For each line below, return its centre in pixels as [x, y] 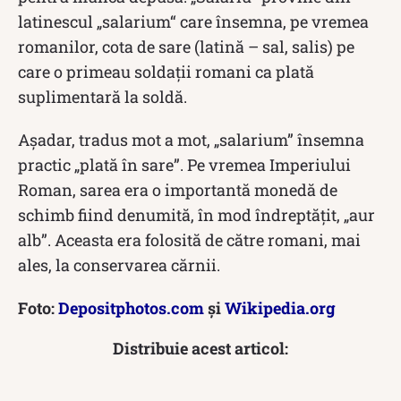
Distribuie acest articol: [200, 349]
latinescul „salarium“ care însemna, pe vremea [193, 22]
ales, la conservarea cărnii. [119, 265]
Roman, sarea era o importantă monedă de [178, 190]
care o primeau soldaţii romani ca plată [166, 72]
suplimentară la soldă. [102, 97]
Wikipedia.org [280, 308]
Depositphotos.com [131, 308]
